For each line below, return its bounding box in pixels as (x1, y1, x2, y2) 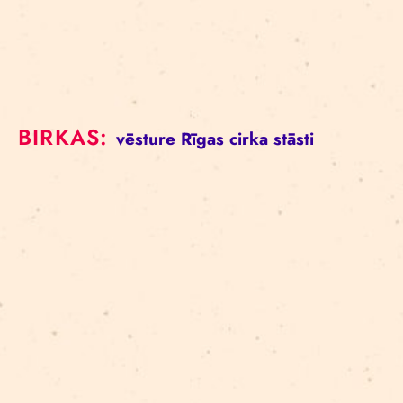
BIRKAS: (18, 121, 116, 154)
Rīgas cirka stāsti (180, 127, 314, 152)
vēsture (115, 127, 175, 152)
